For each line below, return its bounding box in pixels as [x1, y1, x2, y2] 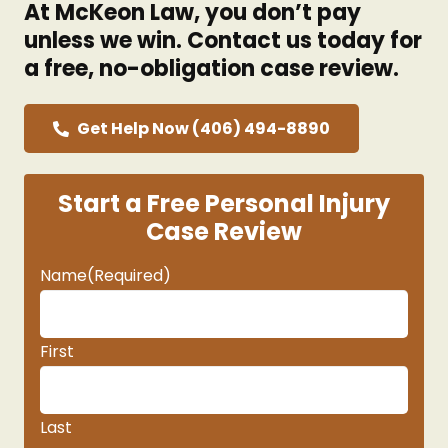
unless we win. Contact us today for [24, 25, 422, 57]
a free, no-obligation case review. [24, 53, 399, 85]
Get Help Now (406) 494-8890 [76, 116, 330, 140]
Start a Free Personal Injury [58, 187, 390, 221]
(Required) [87, 264, 171, 288]
